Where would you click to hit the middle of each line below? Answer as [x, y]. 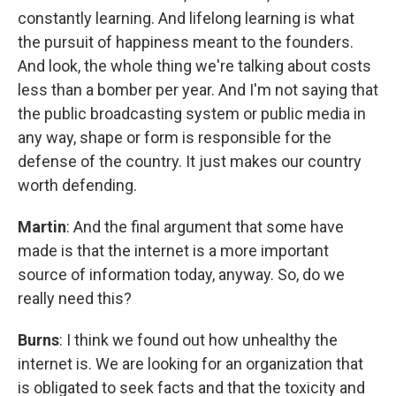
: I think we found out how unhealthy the [198, 340]
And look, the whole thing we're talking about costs [194, 66]
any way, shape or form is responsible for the [175, 137]
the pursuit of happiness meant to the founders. [186, 42]
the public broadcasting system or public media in [192, 114]
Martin [42, 227]
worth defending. [77, 185]
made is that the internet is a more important [173, 251]
